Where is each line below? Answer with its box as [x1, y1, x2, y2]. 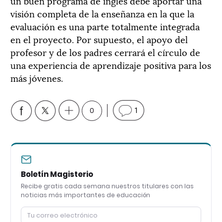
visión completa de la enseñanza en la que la [10, 6, 194, 20]
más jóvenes [10, 70, 61, 84]
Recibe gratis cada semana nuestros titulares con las [21, 181, 194, 190]
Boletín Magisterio [21, 168, 93, 179]
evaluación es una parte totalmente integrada [10, 19, 200, 33]
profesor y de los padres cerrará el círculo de [10, 45, 200, 58]
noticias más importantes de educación [21, 190, 150, 199]
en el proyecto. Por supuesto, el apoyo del [10, 32, 188, 46]
